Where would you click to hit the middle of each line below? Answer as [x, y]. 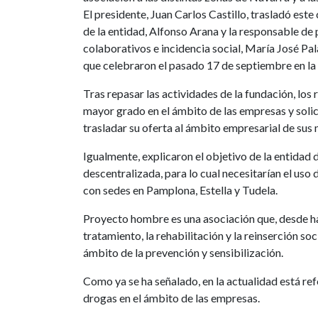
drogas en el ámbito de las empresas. [171, 298]
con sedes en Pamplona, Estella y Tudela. [180, 190]
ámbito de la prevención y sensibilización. [183, 252]
